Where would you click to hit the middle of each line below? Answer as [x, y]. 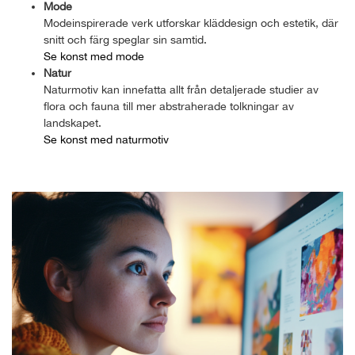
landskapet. [73, 122]
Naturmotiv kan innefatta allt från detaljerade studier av [181, 89]
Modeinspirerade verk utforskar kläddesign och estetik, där [191, 23]
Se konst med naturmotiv [106, 139]
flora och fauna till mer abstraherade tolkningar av [169, 106]
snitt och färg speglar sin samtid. [125, 39]
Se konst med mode [94, 56]
